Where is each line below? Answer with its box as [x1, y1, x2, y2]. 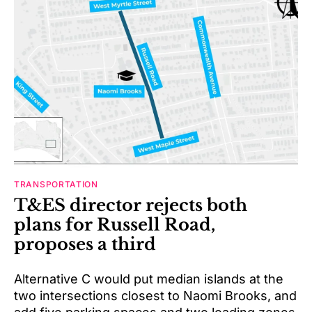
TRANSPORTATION [14, 179, 98, 190]
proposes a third [14, 234, 156, 255]
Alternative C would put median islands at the [14, 272, 283, 287]
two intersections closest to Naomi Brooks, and [14, 288, 297, 304]
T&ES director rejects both [14, 195, 247, 216]
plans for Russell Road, [14, 214, 215, 235]
